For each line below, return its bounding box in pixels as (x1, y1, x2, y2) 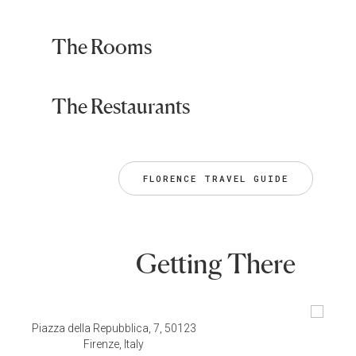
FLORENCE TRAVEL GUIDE (142, 172, 288, 185)
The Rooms (52, 34, 152, 60)
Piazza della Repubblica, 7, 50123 (31, 322, 196, 335)
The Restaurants (52, 94, 190, 119)
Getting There (135, 247, 296, 281)
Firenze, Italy (83, 338, 145, 351)
